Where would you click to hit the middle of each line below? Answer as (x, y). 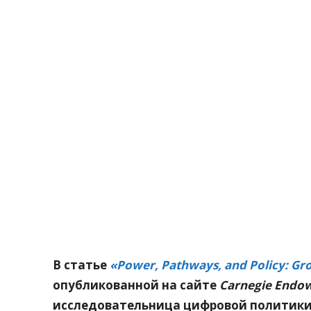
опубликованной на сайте (135, 285)
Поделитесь (111, 209)
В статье (81, 265)
